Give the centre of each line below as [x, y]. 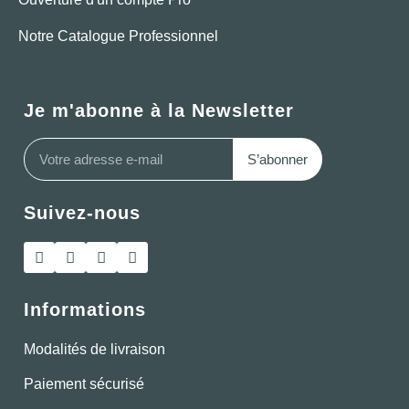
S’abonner [278, 160]
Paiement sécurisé [84, 384]
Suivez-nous [82, 213]
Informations [85, 310]
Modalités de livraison [94, 350]
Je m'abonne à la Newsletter [159, 111]
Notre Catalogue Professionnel [118, 37]
